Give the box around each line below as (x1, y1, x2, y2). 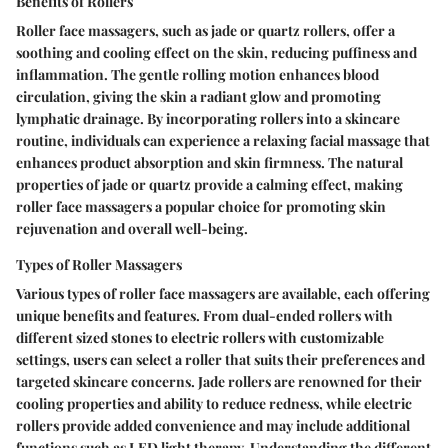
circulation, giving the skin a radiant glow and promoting (16, 87, 381, 107)
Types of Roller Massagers (16, 255, 182, 275)
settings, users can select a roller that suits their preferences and (16, 350, 425, 370)
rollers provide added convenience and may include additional (16, 416, 410, 436)
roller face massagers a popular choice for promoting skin (16, 197, 386, 217)
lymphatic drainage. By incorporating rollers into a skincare (16, 109, 400, 129)
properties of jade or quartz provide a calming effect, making (16, 175, 403, 195)
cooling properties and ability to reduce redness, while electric (16, 394, 412, 414)
